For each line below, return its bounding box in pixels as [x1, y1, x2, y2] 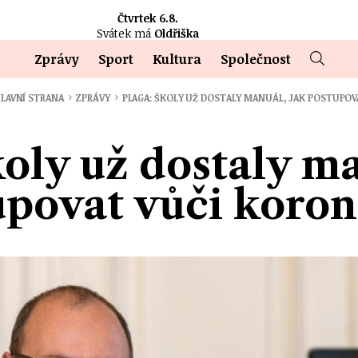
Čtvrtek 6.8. [117, 10, 178, 26]
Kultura [152, 50, 201, 68]
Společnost [220, 50, 291, 68]
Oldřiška [153, 26, 199, 41]
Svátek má [96, 26, 151, 41]
